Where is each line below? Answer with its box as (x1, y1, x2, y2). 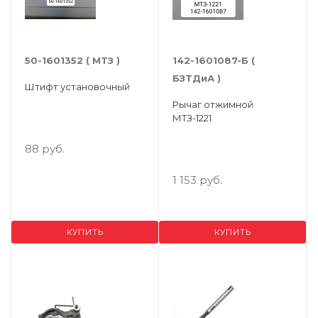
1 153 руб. (172, 173, 222, 187)
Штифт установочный (25, 81, 130, 92)
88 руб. (25, 142, 65, 155)
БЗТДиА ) (172, 72, 221, 84)
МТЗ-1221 (172, 112, 212, 124)
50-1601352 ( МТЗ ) (25, 55, 120, 66)
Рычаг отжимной (172, 99, 253, 110)
